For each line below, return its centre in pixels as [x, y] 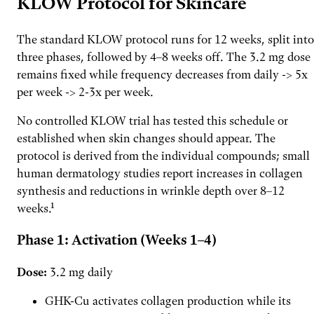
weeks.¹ [36, 208]
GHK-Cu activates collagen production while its [168, 301]
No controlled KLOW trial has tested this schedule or [152, 120]
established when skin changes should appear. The [146, 138]
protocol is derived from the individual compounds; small [163, 155]
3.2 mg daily [80, 272]
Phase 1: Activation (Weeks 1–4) [117, 240]
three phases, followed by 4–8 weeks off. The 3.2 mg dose [164, 56]
